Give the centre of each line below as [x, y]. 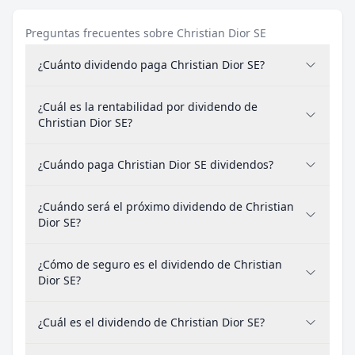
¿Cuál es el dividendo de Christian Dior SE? [151, 322]
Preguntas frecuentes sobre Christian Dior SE [146, 33]
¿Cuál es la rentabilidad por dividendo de [148, 107]
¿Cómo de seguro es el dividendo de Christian [160, 264]
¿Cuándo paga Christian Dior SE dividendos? [156, 164]
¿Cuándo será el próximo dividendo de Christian [166, 206]
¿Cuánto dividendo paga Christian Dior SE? [151, 65]
